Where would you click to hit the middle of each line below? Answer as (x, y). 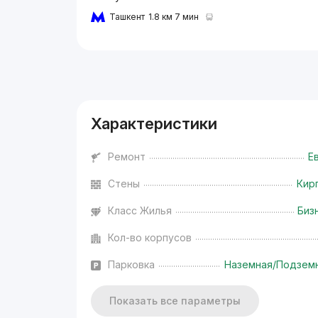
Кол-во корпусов (150, 237)
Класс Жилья (140, 210)
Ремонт (127, 156)
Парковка (132, 264)
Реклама (96, 68)
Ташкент (127, 17)
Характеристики (154, 123)
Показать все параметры (175, 300)
